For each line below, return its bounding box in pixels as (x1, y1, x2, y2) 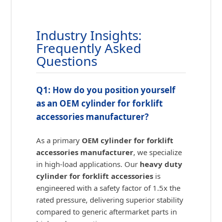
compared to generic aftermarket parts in (36, 207, 177, 217)
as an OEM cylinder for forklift (36, 98, 163, 110)
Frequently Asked (36, 39, 142, 57)
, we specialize (133, 147, 182, 158)
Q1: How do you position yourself (36, 84, 176, 96)
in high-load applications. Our (36, 159, 140, 169)
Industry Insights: (36, 26, 142, 45)
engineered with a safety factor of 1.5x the (36, 183, 181, 193)
